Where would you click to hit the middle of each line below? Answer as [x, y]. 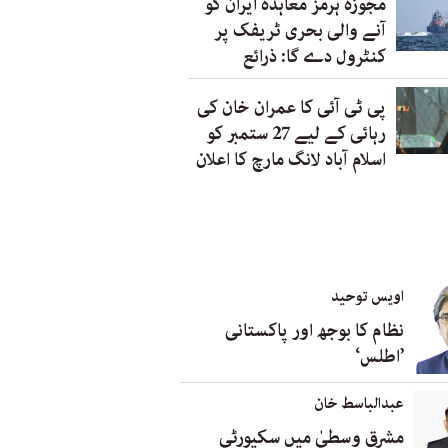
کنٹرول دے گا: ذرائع [314, 57]
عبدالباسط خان [359, 404]
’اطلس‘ [379, 357]
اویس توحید [367, 297]
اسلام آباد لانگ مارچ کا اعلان [291, 160]
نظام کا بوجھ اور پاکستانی [314, 331]
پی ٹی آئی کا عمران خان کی [291, 108]
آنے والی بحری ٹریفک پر [300, 31]
